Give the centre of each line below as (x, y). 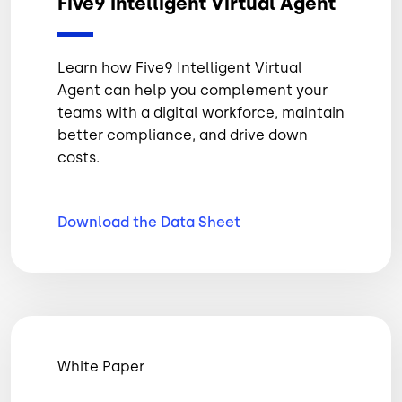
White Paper (101, 366)
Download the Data (128, 222)
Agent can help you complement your (192, 90)
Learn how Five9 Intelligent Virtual (180, 67)
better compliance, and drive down (183, 135)
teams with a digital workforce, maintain (201, 112)
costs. (79, 157)
